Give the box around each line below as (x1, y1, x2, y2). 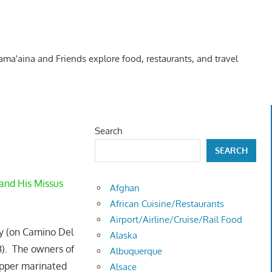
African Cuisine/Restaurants (110, 198, 225, 210)
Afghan (110, 182, 140, 194)
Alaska (110, 229, 138, 242)
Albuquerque (110, 245, 163, 257)
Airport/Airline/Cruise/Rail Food (110, 214, 243, 226)
